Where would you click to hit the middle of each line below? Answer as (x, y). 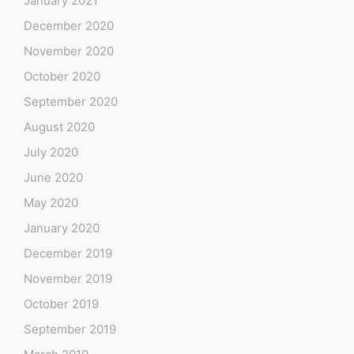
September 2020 (71, 101)
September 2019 (70, 329)
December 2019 (68, 253)
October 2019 (61, 303)
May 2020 (51, 202)
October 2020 (62, 76)
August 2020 (59, 126)
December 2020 (69, 25)
